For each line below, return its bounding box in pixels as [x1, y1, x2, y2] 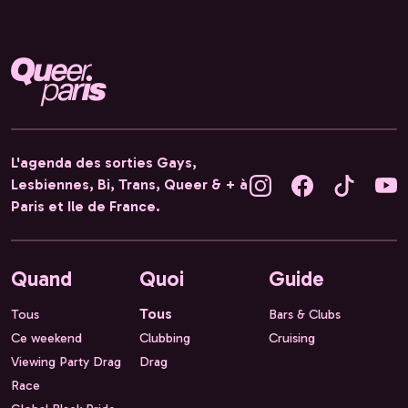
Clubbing [139, 330, 191, 347]
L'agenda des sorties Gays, [11, 154, 197, 172]
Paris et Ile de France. [11, 198, 160, 216]
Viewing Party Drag [11, 353, 121, 371]
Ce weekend [11, 330, 82, 347]
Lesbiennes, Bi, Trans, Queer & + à [11, 176, 248, 194]
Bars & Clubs [268, 306, 341, 323]
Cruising [268, 330, 315, 347]
